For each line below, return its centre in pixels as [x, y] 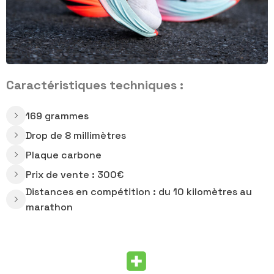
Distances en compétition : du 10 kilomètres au [139, 192]
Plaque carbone [64, 155]
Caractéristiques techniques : [95, 85]
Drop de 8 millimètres [76, 135]
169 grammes [57, 116]
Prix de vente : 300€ [75, 174]
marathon [49, 207]
